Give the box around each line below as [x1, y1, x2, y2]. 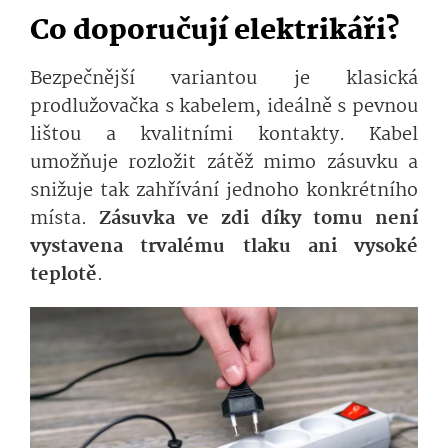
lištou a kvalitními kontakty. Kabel [30, 120, 418, 151]
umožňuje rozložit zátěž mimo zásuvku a [30, 148, 418, 179]
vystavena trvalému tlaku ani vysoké [30, 232, 418, 263]
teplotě [30, 260, 97, 291]
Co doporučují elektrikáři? [30, 9, 400, 55]
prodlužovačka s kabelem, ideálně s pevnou [30, 92, 418, 123]
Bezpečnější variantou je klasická [30, 64, 418, 95]
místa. [30, 204, 99, 235]
